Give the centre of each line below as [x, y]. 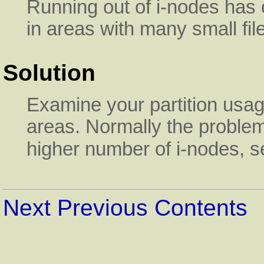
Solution [49, 72]
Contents [201, 208]
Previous [103, 208]
